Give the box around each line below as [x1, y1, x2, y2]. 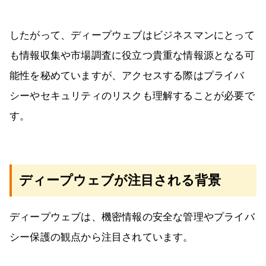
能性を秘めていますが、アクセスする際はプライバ [9, 70, 245, 82]
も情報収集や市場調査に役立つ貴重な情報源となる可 [9, 50, 255, 62]
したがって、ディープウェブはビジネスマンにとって [9, 30, 255, 42]
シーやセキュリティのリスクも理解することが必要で [9, 90, 255, 102]
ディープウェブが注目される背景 [19, 173, 221, 188]
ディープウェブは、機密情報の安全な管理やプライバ [9, 211, 255, 223]
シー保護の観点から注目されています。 [9, 232, 194, 243]
